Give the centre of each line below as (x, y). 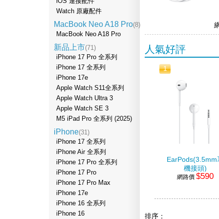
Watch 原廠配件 (79, 11)
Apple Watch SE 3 (82, 109)
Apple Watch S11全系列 (90, 88)
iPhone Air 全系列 (81, 152)
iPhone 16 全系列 (81, 203)
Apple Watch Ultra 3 (85, 98)
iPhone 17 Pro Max (83, 183)
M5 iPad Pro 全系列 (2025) (94, 119)
